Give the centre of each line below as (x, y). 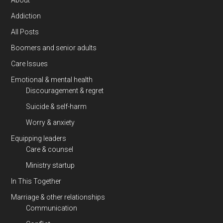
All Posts (25, 32)
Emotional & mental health (52, 80)
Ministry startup (51, 166)
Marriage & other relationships (58, 197)
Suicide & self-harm (56, 107)
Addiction (26, 16)
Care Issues (30, 64)
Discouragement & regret (65, 91)
